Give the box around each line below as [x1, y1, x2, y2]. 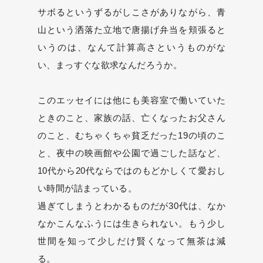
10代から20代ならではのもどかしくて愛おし [38, 166, 225, 176]
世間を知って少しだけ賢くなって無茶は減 [38, 236, 225, 246]
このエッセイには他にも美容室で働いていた [38, 95, 225, 105]
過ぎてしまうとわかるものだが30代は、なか [38, 201, 225, 211]
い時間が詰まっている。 [38, 183, 137, 193]
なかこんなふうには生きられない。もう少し [38, 218, 225, 228]
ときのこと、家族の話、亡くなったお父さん [38, 113, 225, 123]
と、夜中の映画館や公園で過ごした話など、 [38, 148, 225, 158]
